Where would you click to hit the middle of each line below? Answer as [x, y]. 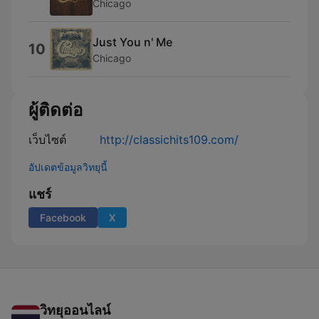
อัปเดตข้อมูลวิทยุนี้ [68, 167]
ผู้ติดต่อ [56, 110]
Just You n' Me [132, 42]
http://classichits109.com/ [169, 140]
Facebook [63, 218]
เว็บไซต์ [47, 140]
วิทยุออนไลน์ [75, 310]
